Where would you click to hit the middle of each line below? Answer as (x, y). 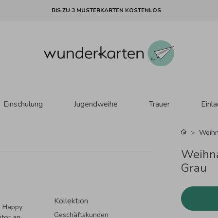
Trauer (159, 104)
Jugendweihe (96, 104)
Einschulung (23, 104)
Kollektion (71, 201)
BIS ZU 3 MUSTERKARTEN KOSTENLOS (106, 10)
